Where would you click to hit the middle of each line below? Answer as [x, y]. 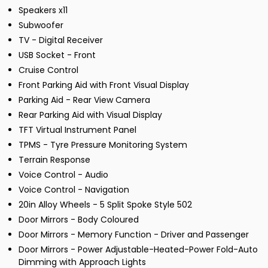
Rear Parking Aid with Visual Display [90, 115]
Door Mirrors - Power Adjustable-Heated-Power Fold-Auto [138, 249]
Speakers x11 [43, 10]
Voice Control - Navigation [74, 189]
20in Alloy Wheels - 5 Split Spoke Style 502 [105, 204]
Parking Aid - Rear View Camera [84, 100]
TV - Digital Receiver [61, 40]
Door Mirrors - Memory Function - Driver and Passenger [134, 234]
